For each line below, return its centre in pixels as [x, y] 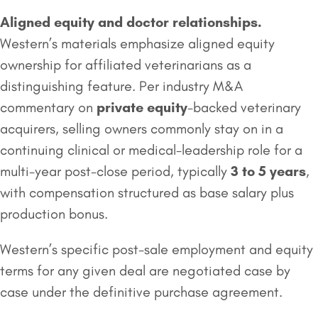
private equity [142, 108]
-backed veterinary [244, 108]
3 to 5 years [268, 171]
